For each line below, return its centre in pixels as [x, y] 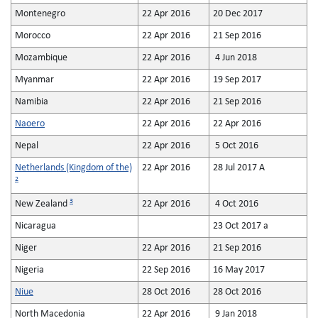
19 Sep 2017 [237, 80]
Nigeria [29, 270]
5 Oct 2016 [236, 146]
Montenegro [40, 14]
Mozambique [41, 58]
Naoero [30, 124]
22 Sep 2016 [166, 270]
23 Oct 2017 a [241, 226]
